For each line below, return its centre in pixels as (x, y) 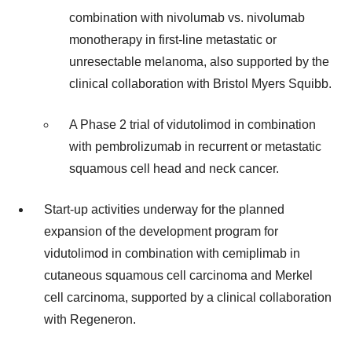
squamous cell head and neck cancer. (174, 168)
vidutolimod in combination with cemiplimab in (172, 253)
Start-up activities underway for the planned (164, 209)
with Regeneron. (90, 319)
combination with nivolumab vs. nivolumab (187, 17)
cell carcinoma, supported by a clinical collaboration (188, 297)
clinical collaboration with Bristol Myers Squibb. (200, 83)
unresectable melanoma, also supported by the (199, 61)
